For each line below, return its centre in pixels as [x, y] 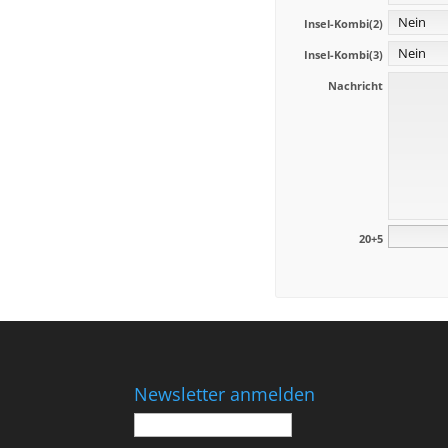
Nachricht [355, 85]
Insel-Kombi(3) [343, 54]
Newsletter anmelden [225, 394]
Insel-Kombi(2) [343, 23]
